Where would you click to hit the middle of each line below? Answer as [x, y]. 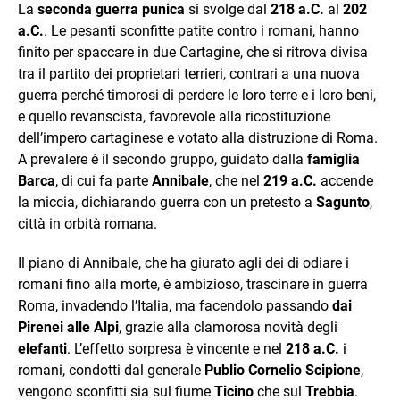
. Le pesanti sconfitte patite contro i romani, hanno [201, 30]
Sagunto [343, 202]
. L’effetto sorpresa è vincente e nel [176, 348]
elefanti [42, 348]
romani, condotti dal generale [111, 370]
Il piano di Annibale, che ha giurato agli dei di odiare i [183, 262]
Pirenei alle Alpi [68, 327]
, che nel [236, 180]
